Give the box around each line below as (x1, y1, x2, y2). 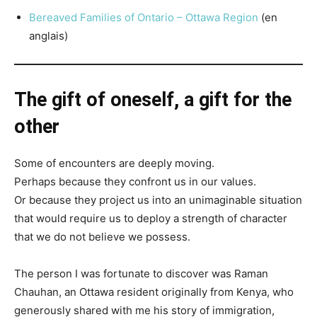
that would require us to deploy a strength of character (14, 211, 287, 225)
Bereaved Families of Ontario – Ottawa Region (29, 10, 258, 24)
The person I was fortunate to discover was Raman (14, 266, 268, 280)
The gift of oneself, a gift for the (14, 88, 292, 111)
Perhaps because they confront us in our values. (14, 174, 256, 188)
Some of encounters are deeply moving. (14, 156, 214, 170)
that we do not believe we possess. (14, 229, 190, 243)
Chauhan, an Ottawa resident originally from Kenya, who (14, 284, 294, 299)
